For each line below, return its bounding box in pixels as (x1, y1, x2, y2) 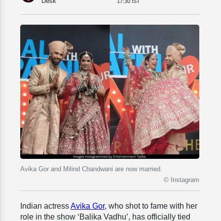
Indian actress (20, 202, 71, 211)
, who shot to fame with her (105, 202, 197, 211)
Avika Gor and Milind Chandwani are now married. (20, 165, 162, 173)
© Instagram (164, 176, 199, 184)
